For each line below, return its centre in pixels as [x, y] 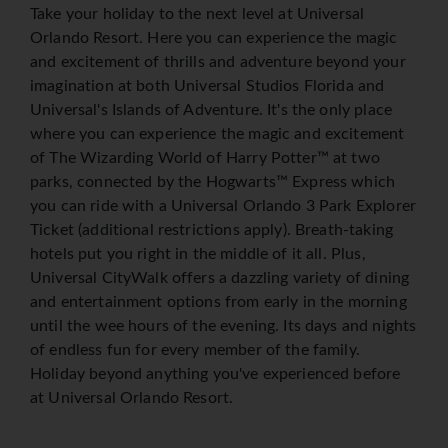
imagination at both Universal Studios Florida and [207, 86]
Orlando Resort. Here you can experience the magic [214, 38]
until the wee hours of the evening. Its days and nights [223, 326]
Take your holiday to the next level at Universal [197, 14]
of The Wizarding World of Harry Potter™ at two [205, 158]
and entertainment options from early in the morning [218, 302]
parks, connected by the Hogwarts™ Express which [213, 182]
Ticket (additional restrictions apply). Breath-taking [211, 230]
